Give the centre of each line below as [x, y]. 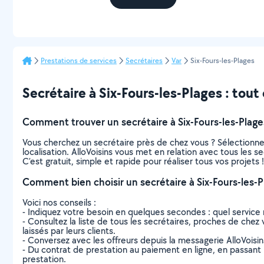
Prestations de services [79, 60]
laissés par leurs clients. [69, 231]
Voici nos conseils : [59, 202]
